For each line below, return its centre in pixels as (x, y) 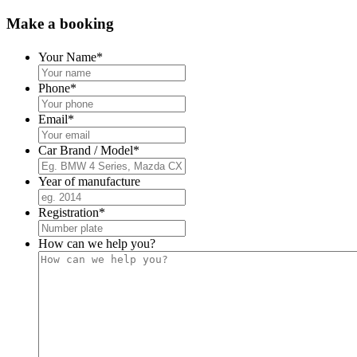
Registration (69, 213)
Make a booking (60, 24)
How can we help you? (97, 244)
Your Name (67, 57)
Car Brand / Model (86, 151)
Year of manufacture (89, 182)
